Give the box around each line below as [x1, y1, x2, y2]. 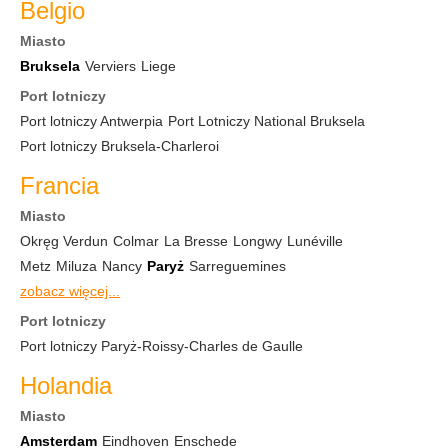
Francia [20, 172, 99, 199]
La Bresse [164, 233, 228, 249]
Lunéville [287, 233, 343, 249]
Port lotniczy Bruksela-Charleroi [20, 138, 219, 154]
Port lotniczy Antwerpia [20, 113, 163, 129]
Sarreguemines [189, 258, 286, 274]
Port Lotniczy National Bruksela [168, 113, 365, 129]
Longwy [233, 233, 282, 249]
